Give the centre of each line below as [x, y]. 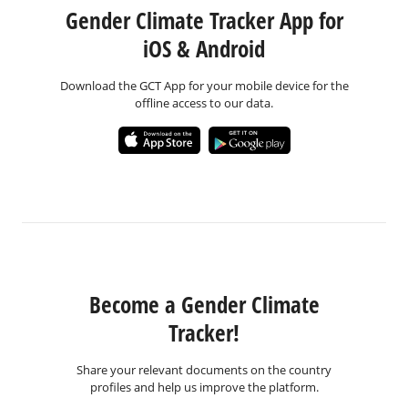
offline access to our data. [204, 103]
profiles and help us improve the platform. [204, 387]
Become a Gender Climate [204, 304]
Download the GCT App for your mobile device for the [204, 86]
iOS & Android [204, 48]
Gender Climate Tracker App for [204, 20]
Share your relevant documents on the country [204, 369]
